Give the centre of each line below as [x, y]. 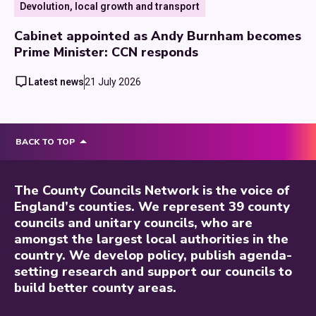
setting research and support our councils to [153, 271]
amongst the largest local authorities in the [151, 239]
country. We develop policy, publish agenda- [153, 255]
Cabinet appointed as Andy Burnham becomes [158, 36]
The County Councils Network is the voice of [152, 190]
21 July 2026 [113, 81]
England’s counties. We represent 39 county [152, 206]
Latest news [56, 81]
